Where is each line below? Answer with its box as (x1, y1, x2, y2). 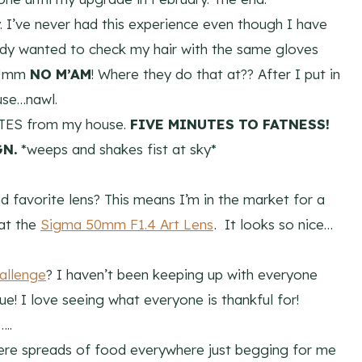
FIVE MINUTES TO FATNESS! (130, 116, 330, 133)
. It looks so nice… (214, 216, 333, 234)
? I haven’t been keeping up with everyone (46, 266, 318, 284)
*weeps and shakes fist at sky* (17, 141, 217, 158)
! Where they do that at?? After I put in (91, 65, 340, 83)
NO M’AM (30, 65, 91, 83)
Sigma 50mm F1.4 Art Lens (40, 216, 213, 234)
